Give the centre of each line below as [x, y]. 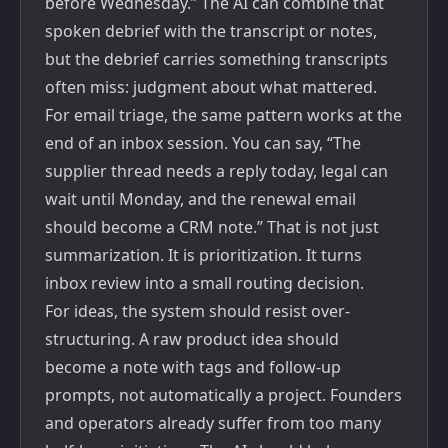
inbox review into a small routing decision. [204, 283]
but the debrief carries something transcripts [216, 59]
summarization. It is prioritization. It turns [203, 255]
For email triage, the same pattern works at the [223, 115]
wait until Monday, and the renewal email [200, 199]
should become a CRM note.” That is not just [212, 227]
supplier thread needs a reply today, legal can [216, 171]
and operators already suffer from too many [213, 423]
